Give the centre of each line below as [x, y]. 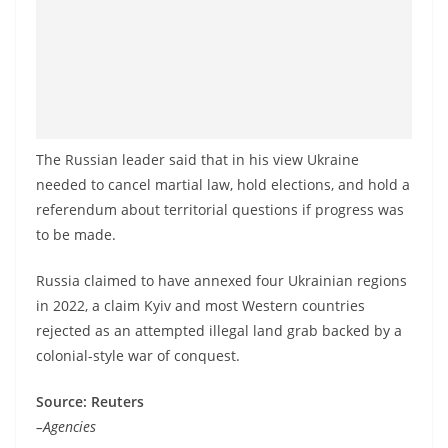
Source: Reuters [90, 402]
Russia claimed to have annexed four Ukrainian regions [221, 281]
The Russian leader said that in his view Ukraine [197, 160]
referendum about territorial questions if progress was [220, 210]
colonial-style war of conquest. [138, 356]
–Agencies [68, 427]
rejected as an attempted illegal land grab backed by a [219, 331]
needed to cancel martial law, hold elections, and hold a [223, 185]
